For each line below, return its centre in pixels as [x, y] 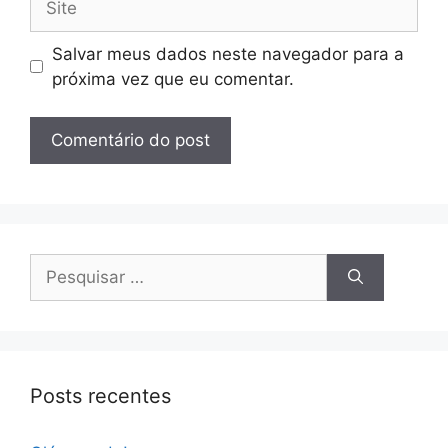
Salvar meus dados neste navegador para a [227, 53]
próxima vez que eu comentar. [172, 78]
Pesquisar [68, 265]
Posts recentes [100, 396]
